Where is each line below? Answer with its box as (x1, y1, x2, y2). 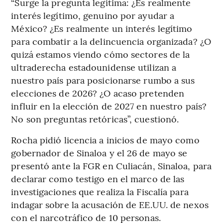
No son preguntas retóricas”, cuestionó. (11, 112, 179, 125)
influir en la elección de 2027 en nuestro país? (11, 99, 207, 112)
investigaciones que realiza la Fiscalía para (11, 185, 189, 198)
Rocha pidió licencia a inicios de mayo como (11, 133, 200, 146)
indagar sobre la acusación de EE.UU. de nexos (11, 198, 209, 211)
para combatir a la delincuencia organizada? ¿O (11, 34, 211, 47)
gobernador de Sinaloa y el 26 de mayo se (11, 146, 188, 159)
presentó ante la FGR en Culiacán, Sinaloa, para (11, 159, 212, 172)
